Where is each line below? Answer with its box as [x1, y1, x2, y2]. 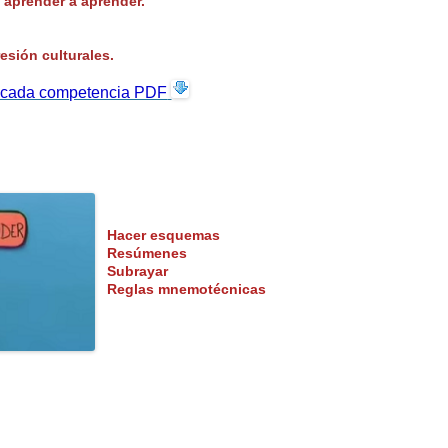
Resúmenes [95, 245, 187, 262]
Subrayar [95, 263, 168, 280]
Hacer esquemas [107, 227, 220, 244]
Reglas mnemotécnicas [95, 281, 266, 298]
